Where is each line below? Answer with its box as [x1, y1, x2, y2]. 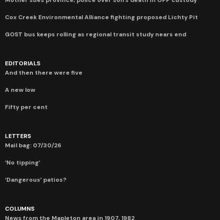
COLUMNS [5, 204, 34, 213]
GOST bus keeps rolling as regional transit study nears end [5, 30, 186, 38]
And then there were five [5, 68, 82, 77]
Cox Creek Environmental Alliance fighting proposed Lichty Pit [5, 13, 198, 21]
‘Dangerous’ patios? [5, 175, 66, 184]
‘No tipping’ [5, 158, 40, 166]
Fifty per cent [5, 103, 48, 111]
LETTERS [5, 132, 31, 140]
